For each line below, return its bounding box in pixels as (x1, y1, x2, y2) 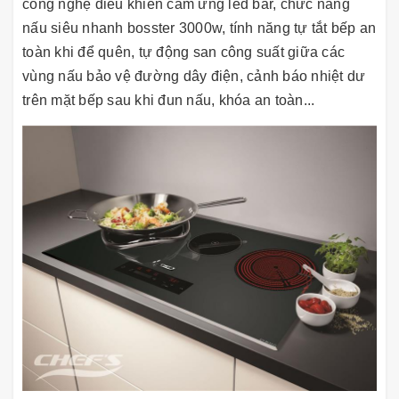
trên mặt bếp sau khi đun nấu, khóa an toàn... (22, 92, 326, 108)
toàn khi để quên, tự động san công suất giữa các (22, 44, 345, 60)
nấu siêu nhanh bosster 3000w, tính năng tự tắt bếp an (22, 20, 377, 36)
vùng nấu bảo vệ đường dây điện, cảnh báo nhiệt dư (22, 68, 366, 84)
